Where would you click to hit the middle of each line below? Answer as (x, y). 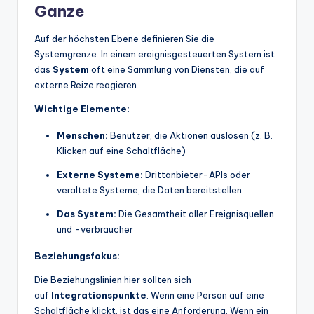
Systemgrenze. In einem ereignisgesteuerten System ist (155, 54)
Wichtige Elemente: (82, 109)
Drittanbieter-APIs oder (197, 175)
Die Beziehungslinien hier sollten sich (113, 280)
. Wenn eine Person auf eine (205, 295)
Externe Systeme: (100, 175)
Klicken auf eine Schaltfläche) (121, 151)
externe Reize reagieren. (87, 85)
